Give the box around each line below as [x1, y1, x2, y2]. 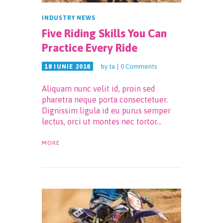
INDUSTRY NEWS [42, 14, 96, 21]
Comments [125, 62, 157, 70]
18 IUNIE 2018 [44, 63, 91, 70]
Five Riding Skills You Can [42, 26, 167, 40]
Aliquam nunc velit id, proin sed [42, 84, 155, 93]
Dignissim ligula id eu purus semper [42, 106, 171, 115]
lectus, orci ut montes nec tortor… [42, 116, 161, 126]
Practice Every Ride [42, 41, 137, 54]
